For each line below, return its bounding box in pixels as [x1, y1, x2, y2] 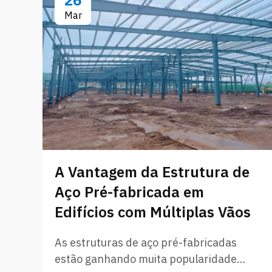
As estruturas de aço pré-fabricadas [55, 236, 237, 250]
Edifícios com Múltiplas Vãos [55, 202, 251, 222]
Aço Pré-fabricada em [55, 182, 204, 202]
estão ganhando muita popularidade [55, 252, 237, 267]
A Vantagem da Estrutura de [55, 162, 250, 182]
